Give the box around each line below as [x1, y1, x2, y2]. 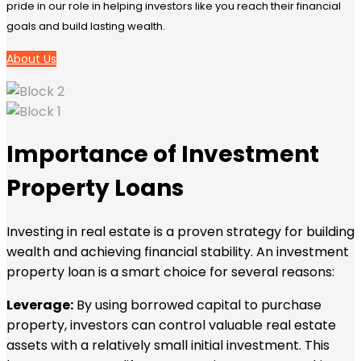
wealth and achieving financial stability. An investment [6, 242, 349, 261]
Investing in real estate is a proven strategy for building [6, 222, 355, 241]
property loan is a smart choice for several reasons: [6, 262, 334, 281]
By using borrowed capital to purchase [73, 295, 322, 314]
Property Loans [6, 172, 184, 204]
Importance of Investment [6, 138, 319, 170]
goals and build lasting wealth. [6, 18, 165, 34]
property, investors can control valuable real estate [6, 315, 336, 334]
